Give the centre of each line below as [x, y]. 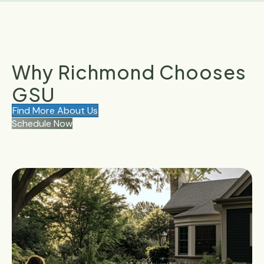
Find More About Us [55, 110]
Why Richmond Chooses [129, 72]
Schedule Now [42, 123]
